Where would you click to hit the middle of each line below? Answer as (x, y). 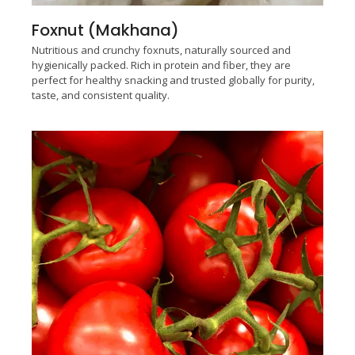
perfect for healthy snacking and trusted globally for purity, (173, 80)
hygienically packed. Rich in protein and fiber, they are (161, 65)
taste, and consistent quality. (101, 95)
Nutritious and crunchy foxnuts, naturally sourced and (161, 50)
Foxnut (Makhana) (105, 31)
